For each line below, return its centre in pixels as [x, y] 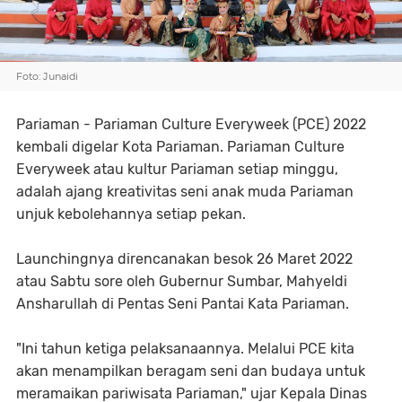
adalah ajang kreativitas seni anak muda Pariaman [185, 192]
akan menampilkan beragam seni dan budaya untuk [191, 371]
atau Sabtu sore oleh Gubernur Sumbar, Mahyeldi [184, 281]
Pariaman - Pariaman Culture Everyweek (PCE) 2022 [191, 124]
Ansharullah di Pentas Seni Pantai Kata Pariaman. [183, 304]
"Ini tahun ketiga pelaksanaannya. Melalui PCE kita [185, 349]
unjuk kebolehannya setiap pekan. [131, 214]
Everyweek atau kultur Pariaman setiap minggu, [177, 169]
